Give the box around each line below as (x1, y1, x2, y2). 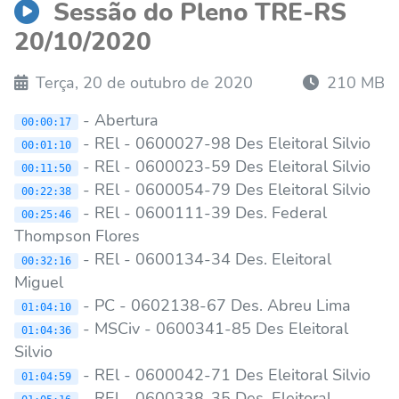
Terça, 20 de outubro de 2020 (31, 71, 253, 94)
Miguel (14, 271, 68, 293)
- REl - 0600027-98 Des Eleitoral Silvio (78, 132, 375, 154)
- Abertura (78, 109, 163, 131)
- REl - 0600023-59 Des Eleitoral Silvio (78, 155, 375, 177)
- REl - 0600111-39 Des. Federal (78, 201, 327, 224)
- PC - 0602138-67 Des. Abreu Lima (78, 294, 355, 316)
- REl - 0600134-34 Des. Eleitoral (78, 248, 331, 270)
